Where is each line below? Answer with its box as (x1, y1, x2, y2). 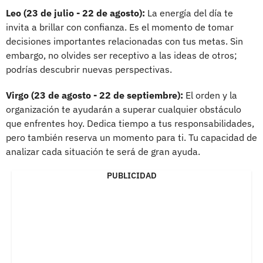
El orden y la (183, 89, 237, 101)
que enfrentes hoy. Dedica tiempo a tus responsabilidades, (6, 117, 254, 129)
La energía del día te (145, 6, 233, 19)
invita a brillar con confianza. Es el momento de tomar (6, 21, 234, 33)
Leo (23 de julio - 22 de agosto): (6, 6, 145, 19)
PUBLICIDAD (106, 170, 157, 181)
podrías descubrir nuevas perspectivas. (6, 63, 172, 75)
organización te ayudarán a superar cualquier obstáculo (6, 103, 241, 115)
